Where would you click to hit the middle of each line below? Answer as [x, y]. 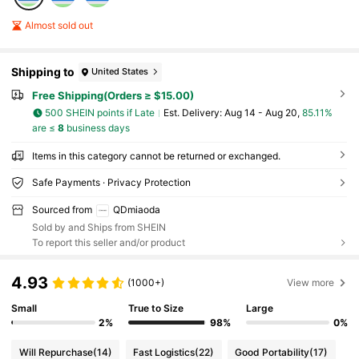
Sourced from [62, 209]
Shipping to [43, 72]
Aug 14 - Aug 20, [263, 113]
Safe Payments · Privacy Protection [111, 182]
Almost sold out [58, 25]
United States [120, 72]
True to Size [156, 309]
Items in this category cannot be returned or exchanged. [156, 155]
